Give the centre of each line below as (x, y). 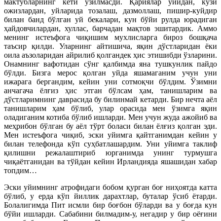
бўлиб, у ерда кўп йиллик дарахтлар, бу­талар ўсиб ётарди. (110, 196)
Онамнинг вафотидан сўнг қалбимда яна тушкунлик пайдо (110, 64)
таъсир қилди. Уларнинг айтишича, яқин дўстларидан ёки (110, 46)
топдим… (20, 171)
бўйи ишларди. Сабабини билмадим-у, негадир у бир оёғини (110, 214)
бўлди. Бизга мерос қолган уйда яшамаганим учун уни (110, 73)
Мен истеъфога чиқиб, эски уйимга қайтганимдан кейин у (110, 135)
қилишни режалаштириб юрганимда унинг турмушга (110, 153)
